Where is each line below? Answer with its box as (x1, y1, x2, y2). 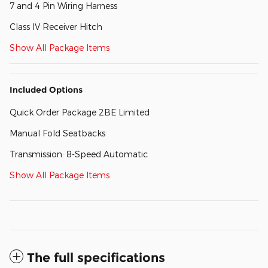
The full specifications (27, 250, 165, 266)
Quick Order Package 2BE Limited (10, 107, 150, 118)
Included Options (10, 84, 83, 96)
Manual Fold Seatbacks (10, 128, 105, 139)
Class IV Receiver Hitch (10, 22, 102, 32)
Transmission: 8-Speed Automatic (10, 149, 148, 160)
